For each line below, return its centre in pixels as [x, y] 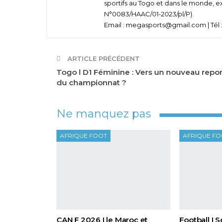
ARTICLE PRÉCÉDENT [103, 58]
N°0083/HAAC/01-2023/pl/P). [149, 14]
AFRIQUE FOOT [83, 135]
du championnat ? [91, 82]
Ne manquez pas [104, 113]
